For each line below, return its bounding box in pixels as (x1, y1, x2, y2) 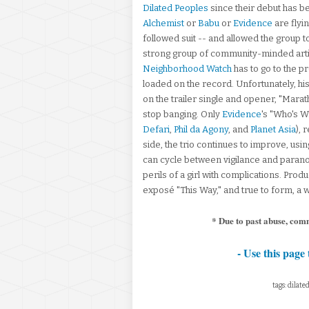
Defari (143, 124, 170, 134)
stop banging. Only (143, 109, 222, 119)
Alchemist (143, 18, 184, 28)
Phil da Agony (174, 124, 228, 134)
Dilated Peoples (143, 3, 208, 13)
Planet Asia (250, 124, 296, 134)
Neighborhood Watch (143, 63, 232, 74)
